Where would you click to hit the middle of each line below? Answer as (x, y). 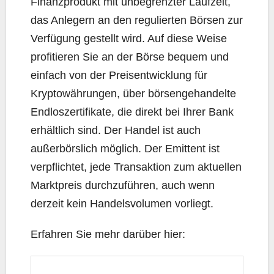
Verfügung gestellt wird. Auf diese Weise (129, 39)
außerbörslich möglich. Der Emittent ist (125, 149)
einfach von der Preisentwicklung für (119, 76)
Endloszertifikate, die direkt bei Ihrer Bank (132, 112)
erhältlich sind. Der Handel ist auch (116, 131)
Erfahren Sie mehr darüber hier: (108, 235)
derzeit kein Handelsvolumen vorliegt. (122, 204)
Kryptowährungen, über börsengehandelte (133, 94)
